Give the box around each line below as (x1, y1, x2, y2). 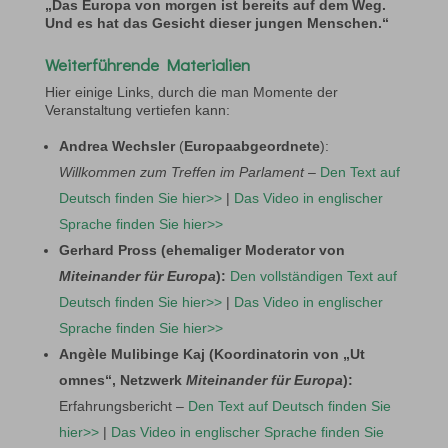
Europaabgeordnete (183, 137, 320, 154)
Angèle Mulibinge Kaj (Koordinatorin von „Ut (58, 345, 365, 362)
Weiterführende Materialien (44, 52, 250, 76)
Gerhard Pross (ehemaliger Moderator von (58, 241, 345, 258)
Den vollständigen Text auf (229, 267, 397, 284)
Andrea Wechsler (58, 137, 175, 154)
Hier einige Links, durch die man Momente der (44, 83, 338, 100)
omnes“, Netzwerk (58, 371, 186, 388)
